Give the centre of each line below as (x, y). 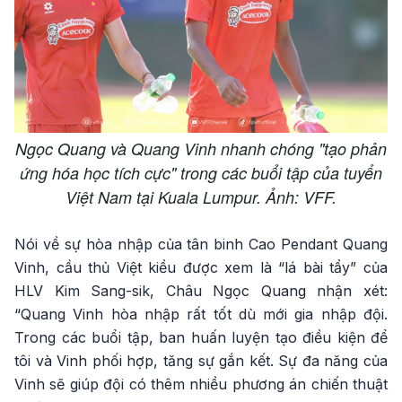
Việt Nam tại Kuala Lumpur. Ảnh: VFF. (201, 197)
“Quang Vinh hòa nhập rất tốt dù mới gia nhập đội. (201, 314)
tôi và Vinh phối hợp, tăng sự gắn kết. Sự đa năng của (201, 360)
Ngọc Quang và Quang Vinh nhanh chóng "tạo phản (201, 148)
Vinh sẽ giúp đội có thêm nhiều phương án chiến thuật (201, 384)
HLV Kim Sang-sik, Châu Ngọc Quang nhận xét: (201, 290)
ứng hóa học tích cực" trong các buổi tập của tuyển (201, 172)
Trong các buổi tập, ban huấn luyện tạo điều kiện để (201, 337)
